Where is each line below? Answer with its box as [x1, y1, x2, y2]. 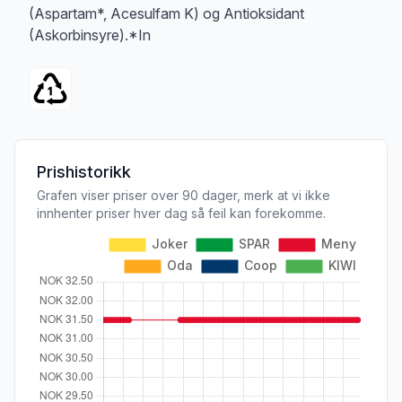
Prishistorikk [37, 162, 131, 181]
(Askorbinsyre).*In [29, 25, 151, 44]
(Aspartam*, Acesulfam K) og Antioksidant [29, 4, 304, 22]
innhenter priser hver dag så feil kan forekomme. [37, 205, 326, 221]
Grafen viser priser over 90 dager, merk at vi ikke [37, 187, 330, 203]
